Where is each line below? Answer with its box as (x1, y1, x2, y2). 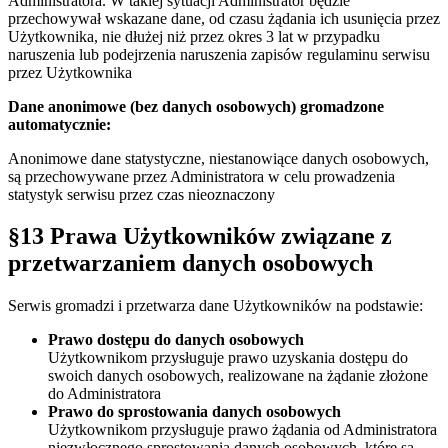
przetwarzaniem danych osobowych (8, 250, 373, 277)
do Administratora (48, 385, 161, 403)
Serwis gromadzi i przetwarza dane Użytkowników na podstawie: (8, 297, 423, 315)
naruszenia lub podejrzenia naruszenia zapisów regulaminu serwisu (8, 45, 430, 63)
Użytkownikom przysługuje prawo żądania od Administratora (48, 421, 437, 439)
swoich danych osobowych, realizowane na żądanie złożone (48, 367, 428, 385)
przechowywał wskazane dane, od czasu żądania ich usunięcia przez (8, 9, 440, 27)
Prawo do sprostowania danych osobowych (48, 403, 341, 421)
